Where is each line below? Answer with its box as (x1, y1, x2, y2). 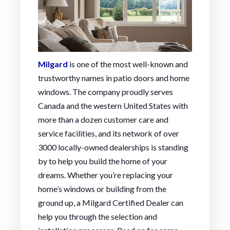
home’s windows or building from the (38, 184, 166, 194)
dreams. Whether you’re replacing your (38, 170, 173, 180)
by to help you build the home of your (38, 156, 167, 166)
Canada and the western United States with (38, 101, 188, 111)
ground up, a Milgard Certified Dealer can (38, 198, 183, 208)
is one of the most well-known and (68, 59, 188, 69)
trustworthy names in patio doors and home (38, 73, 189, 83)
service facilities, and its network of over (38, 128, 179, 139)
